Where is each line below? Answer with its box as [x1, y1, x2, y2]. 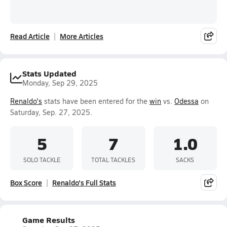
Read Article [10, 31, 50, 41]
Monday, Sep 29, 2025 [22, 78, 98, 88]
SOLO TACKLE [23, 155, 61, 164]
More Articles [60, 31, 103, 41]
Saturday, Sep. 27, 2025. [10, 107, 92, 117]
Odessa [174, 96, 199, 106]
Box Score [10, 177, 42, 187]
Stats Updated [22, 67, 77, 79]
